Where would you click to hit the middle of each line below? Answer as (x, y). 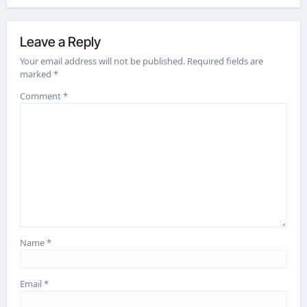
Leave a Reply (61, 42)
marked (37, 74)
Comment (42, 96)
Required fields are (225, 61)
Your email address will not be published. (103, 61)
